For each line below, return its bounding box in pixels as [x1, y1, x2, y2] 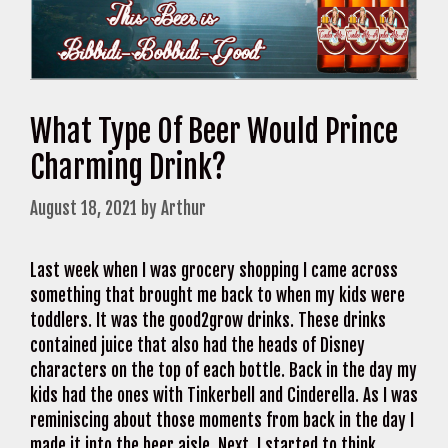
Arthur [161, 198, 206, 219]
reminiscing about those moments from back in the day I [30, 410, 414, 431]
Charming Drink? [30, 148, 226, 186]
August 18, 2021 [30, 198, 137, 219]
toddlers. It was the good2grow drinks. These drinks [30, 310, 386, 331]
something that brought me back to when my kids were [30, 285, 405, 306]
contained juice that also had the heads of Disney [30, 335, 365, 356]
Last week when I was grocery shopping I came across [30, 260, 398, 281]
